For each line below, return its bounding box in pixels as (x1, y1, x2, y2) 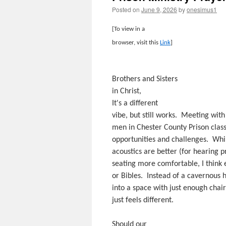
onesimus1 (187, 5, 217, 14)
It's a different (112, 99, 158, 107)
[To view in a (112, 26, 145, 32)
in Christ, (112, 87, 141, 95)
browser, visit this (112, 39, 160, 46)
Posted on (112, 5, 140, 14)
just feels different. (112, 196, 174, 204)
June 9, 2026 (141, 5, 177, 14)
